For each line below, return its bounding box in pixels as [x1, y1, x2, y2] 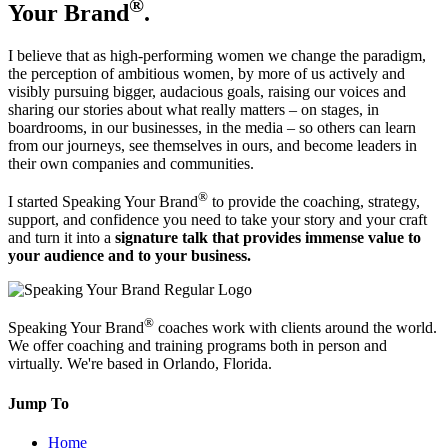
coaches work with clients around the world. [154, 319, 437, 337]
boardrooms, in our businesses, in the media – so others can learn [8, 118, 416, 136]
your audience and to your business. [8, 247, 251, 265]
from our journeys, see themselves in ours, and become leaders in [8, 136, 417, 154]
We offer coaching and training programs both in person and [8, 337, 387, 355]
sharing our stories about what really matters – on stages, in [8, 100, 379, 118]
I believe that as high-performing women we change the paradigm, [8, 46, 426, 64]
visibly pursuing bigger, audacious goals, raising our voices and [8, 82, 406, 100]
